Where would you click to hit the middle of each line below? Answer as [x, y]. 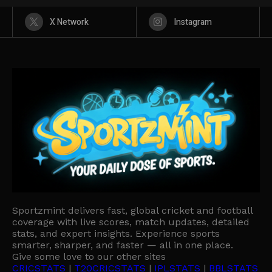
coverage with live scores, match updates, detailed [131, 222]
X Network [69, 22]
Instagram [192, 22]
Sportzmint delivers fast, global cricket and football [132, 211]
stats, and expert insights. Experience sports [116, 234]
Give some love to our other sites [89, 257]
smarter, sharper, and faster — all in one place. [123, 245]
